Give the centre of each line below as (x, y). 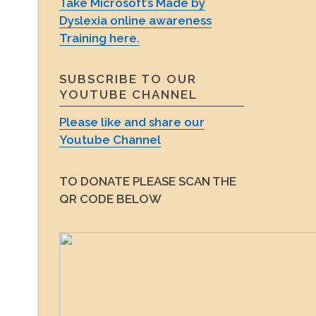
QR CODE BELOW (110, 199)
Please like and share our (132, 122)
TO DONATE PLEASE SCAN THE (147, 181)
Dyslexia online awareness (135, 20)
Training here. (99, 38)
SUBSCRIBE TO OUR (128, 79)
